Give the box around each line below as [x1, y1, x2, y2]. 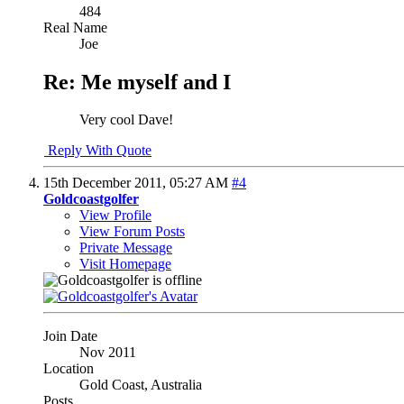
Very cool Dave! [79, 112, 173, 128]
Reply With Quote [44, 142, 151, 159]
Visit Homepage [79, 256, 171, 272]
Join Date [43, 328, 97, 344]
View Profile [79, 207, 151, 224]
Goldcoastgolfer [43, 191, 139, 207]
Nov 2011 [79, 344, 136, 361]
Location [43, 361, 94, 377]
